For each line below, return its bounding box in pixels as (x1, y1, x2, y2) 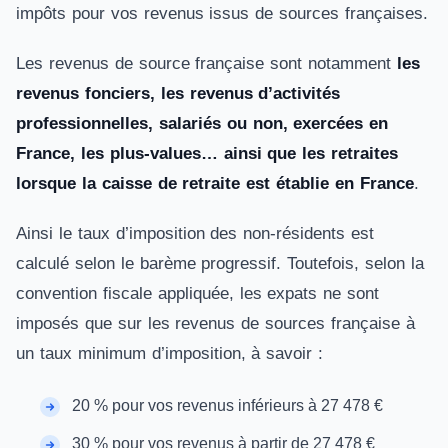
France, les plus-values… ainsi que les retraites (16, 144, 399, 163)
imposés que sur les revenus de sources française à (16, 314, 415, 333)
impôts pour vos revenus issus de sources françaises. (16, 4, 428, 23)
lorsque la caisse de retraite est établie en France (16, 174, 414, 193)
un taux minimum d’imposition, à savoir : (16, 344, 324, 363)
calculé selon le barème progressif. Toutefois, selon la (16, 254, 424, 273)
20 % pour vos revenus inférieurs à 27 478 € (72, 397, 383, 414)
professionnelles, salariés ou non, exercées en (16, 114, 389, 133)
